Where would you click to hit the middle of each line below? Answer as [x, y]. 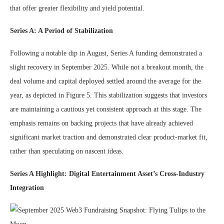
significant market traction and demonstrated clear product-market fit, [109, 137]
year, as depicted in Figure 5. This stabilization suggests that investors [108, 95]
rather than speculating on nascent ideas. [67, 151]
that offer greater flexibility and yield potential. [77, 8]
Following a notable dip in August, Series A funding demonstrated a [106, 53]
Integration [27, 188]
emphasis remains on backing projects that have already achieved [101, 123]
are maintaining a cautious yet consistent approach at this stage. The [106, 109]
